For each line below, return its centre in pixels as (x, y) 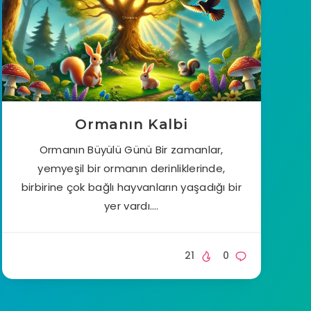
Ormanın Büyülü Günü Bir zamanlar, (131, 150)
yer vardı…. (132, 206)
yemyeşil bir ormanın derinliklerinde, (132, 168)
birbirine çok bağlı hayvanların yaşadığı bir (131, 187)
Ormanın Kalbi (132, 124)
